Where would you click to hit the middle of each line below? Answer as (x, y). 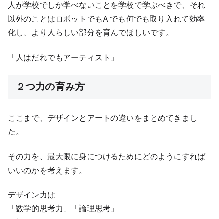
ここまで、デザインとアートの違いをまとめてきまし (103, 118)
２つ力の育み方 (50, 87)
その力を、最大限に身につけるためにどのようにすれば (107, 156)
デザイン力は (32, 195)
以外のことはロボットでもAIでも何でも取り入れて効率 (107, 19)
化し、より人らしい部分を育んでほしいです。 (91, 33)
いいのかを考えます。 (47, 170)
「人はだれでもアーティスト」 (63, 57)
